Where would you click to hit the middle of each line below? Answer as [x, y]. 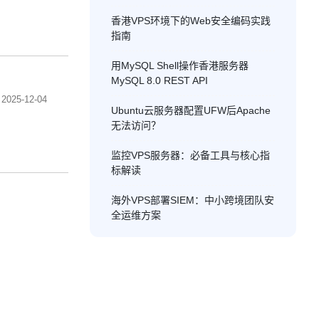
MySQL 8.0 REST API [159, 80]
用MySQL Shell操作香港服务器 [180, 66]
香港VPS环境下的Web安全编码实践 [191, 21]
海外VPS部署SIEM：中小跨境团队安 [193, 200]
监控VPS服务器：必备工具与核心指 [190, 155]
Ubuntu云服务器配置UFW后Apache [191, 110]
